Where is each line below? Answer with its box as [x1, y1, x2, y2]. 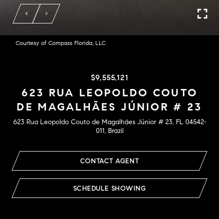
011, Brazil [95, 127, 124, 135]
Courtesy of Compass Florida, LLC [16, 39, 106, 46]
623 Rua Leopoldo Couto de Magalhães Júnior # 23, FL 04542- [13, 118, 206, 126]
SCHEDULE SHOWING [73, 184, 146, 193]
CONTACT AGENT [80, 157, 139, 165]
